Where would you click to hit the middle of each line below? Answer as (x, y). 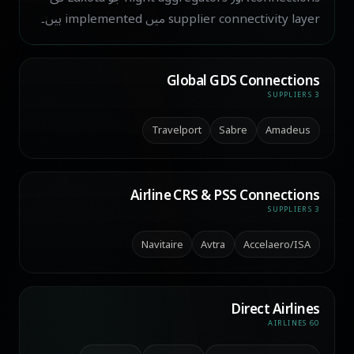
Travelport (176, 130)
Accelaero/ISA (277, 244)
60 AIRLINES (315, 324)
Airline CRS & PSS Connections (225, 195)
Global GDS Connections (243, 81)
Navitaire (162, 244)
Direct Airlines (275, 310)
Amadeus (288, 130)
